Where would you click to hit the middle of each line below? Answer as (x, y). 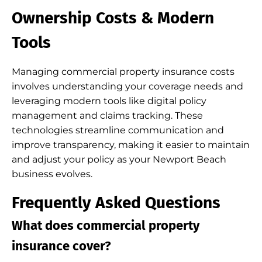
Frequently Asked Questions (116, 203)
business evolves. (52, 174)
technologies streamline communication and (118, 130)
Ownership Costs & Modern (113, 18)
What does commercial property (106, 225)
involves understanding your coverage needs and (127, 86)
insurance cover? (61, 246)
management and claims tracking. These (107, 116)
